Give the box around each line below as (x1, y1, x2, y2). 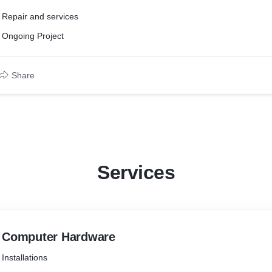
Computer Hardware (2, 230, 115, 243)
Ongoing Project (2, 31, 64, 41)
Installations (2, 253, 47, 262)
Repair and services (2, 12, 78, 21)
